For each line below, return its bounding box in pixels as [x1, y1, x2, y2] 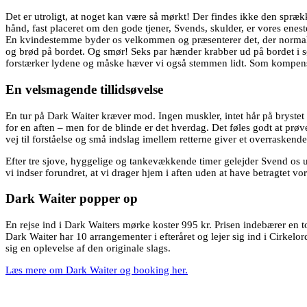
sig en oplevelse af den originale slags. [5, 242, 171, 254]
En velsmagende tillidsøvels [5, 82, 158, 97]
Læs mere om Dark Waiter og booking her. [5, 264, 188, 275]
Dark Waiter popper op [5, 191, 138, 206]
